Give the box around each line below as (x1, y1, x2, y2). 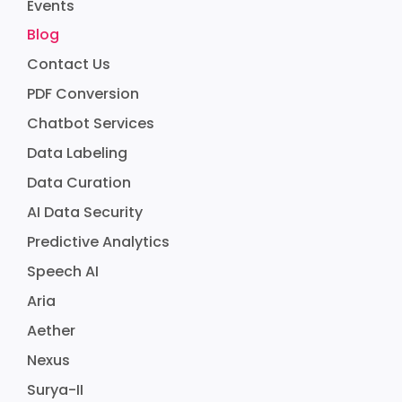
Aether (27, 319, 75, 341)
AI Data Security (27, 201, 143, 223)
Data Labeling (27, 142, 127, 163)
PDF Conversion (27, 83, 139, 104)
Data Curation (27, 171, 131, 193)
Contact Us (27, 53, 110, 74)
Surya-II (27, 379, 83, 400)
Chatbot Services (27, 112, 154, 134)
